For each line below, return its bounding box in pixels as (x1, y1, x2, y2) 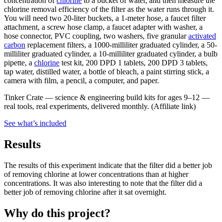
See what (4, 119, 33, 128)
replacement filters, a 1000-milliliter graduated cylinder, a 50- (25, 41, 217, 50)
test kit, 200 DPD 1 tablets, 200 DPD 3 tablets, (59, 58, 208, 67)
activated (188, 32, 216, 41)
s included (35, 119, 66, 128)
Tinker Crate (4, 93, 43, 102)
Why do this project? (4, 206, 111, 220)
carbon (4, 41, 25, 50)
